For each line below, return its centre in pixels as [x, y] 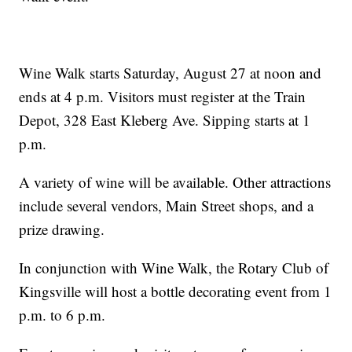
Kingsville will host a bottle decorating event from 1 [176, 291]
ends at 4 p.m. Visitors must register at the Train [163, 97]
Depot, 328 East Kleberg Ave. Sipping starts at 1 [165, 120]
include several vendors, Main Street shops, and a [167, 206]
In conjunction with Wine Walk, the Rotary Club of [174, 268]
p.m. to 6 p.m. [62, 315]
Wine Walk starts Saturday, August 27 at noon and [170, 73]
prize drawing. [62, 229]
